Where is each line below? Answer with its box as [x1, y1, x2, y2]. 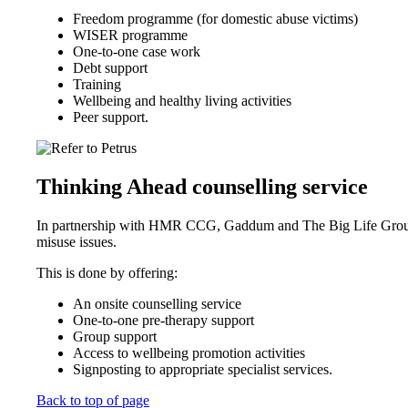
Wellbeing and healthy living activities [73, 92, 291, 108]
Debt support [73, 59, 148, 76]
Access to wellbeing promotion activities [73, 344, 305, 361]
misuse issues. [36, 233, 117, 250]
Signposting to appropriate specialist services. [73, 361, 332, 377]
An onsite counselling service [73, 295, 241, 311]
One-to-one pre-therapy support [73, 311, 254, 328]
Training [73, 76, 121, 92]
